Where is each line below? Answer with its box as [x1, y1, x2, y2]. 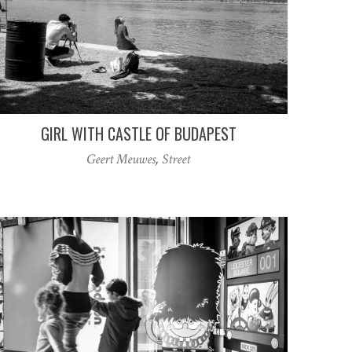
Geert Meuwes [86, 149, 156, 168]
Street [162, 149, 190, 168]
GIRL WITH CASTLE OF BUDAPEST [40, 121, 236, 145]
